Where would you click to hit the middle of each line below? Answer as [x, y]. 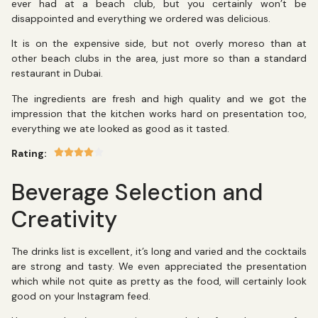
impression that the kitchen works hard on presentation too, [159, 113]
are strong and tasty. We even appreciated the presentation [159, 266]
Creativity [64, 219]
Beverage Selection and [137, 192]
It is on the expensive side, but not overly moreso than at [159, 44]
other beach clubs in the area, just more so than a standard [159, 59]
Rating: [29, 154]
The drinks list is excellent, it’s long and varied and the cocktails [159, 251]
